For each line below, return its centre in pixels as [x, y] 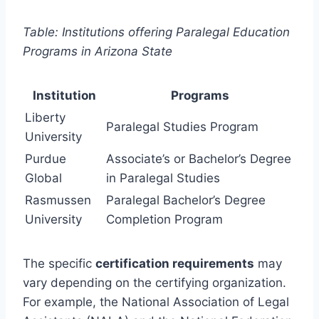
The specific [59, 263]
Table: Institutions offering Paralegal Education [156, 32]
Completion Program [164, 219]
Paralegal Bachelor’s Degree [186, 200]
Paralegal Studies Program [182, 126]
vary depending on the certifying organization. [155, 282]
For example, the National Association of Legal [156, 302]
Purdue [46, 158]
